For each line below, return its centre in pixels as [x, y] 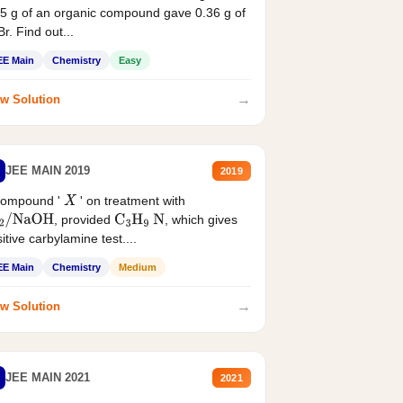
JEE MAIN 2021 [47, 378]
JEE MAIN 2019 [47, 171]
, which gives [201, 219]
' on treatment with [132, 200]
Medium [137, 267]
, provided [85, 219]
